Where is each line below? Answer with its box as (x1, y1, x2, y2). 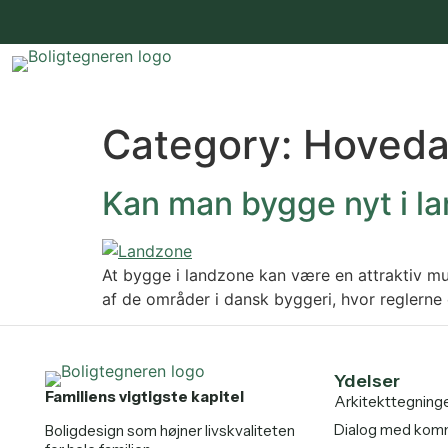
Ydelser (333, 370, 400, 393)
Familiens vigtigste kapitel (45, 387, 244, 407)
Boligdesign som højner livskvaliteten (45, 420, 295, 440)
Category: (102, 120, 303, 169)
